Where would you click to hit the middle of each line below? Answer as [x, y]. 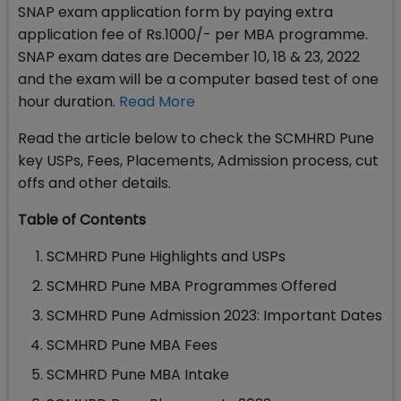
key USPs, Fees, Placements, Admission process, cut [198, 161]
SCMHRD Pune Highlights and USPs [166, 257]
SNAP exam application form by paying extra [175, 13]
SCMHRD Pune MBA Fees [134, 346]
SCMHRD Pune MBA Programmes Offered [192, 286]
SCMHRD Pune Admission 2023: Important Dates [214, 316]
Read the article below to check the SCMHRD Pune [196, 139]
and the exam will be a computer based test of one [198, 80]
